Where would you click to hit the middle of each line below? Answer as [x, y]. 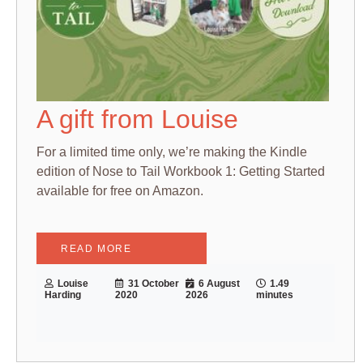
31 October [153, 283]
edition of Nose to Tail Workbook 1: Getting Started [181, 172]
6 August [219, 283]
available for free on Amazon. [120, 191]
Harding [63, 295]
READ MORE [96, 248]
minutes [274, 295]
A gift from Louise [137, 120]
